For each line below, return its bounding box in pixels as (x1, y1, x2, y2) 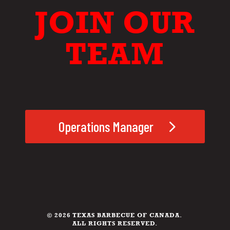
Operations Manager (58, 118, 154, 135)
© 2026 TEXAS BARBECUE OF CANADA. (47, 211, 183, 219)
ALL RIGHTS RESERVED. (72, 219, 158, 227)
